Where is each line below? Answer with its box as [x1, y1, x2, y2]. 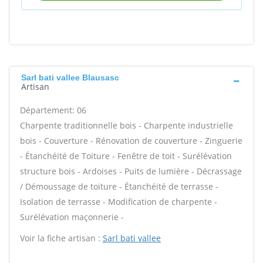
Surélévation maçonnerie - [20, 211, 124, 222]
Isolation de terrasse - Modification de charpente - [20, 196, 217, 207]
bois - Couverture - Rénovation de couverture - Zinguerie [20, 135, 242, 146]
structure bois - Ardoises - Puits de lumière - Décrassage [20, 166, 242, 177]
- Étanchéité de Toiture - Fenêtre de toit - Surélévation [20, 150, 232, 161]
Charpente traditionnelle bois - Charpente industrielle [20, 120, 233, 131]
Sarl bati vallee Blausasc [21, 73, 119, 82]
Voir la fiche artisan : [20, 232, 103, 244]
